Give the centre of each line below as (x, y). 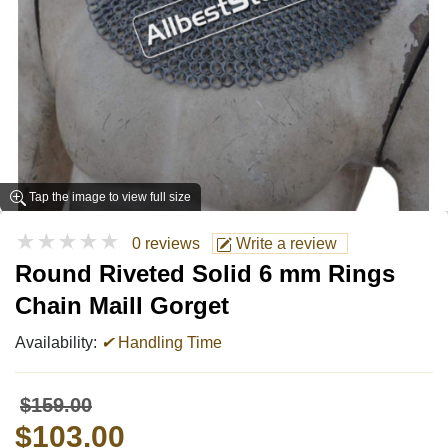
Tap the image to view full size (108, 197)
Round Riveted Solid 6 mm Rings (205, 274)
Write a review (284, 244)
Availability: (58, 343)
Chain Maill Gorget (122, 306)
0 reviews (166, 244)
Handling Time (168, 343)
